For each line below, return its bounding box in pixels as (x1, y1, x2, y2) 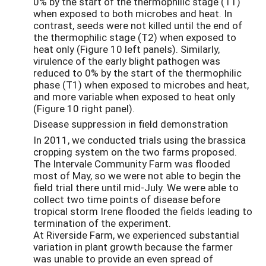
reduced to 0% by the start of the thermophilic (33, 65, 242, 80)
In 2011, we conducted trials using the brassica (33, 133, 246, 147)
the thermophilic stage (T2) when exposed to (33, 30, 236, 44)
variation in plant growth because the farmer (33, 240, 233, 254)
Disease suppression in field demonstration (33, 117, 228, 131)
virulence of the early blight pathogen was (33, 53, 220, 68)
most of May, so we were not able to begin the (33, 169, 240, 183)
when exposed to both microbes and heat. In (33, 6, 232, 20)
